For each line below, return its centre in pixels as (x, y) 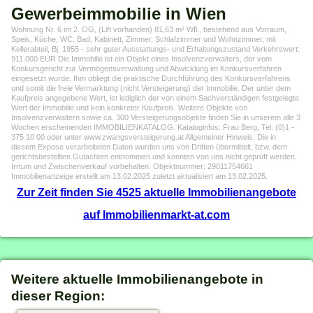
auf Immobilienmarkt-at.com (156, 215)
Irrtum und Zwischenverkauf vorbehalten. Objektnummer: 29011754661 (132, 167)
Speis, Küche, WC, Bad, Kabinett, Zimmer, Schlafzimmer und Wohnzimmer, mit (144, 39)
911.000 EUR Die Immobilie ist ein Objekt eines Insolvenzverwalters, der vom (142, 59)
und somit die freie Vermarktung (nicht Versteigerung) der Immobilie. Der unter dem (151, 88)
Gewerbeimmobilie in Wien (119, 14)
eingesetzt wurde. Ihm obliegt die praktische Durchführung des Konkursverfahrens (151, 79)
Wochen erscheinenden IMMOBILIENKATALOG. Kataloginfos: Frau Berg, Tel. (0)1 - (153, 128)
